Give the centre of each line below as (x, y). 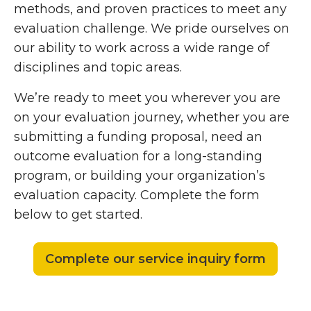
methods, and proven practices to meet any (150, 9)
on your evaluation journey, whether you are (152, 118)
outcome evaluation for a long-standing (138, 157)
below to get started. (78, 215)
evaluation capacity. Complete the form (137, 195)
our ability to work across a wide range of (142, 48)
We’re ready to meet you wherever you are (147, 98)
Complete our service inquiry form (155, 259)
